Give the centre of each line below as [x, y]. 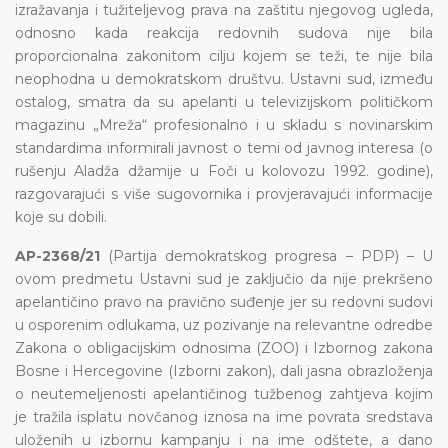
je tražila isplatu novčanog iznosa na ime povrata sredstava [224, 416]
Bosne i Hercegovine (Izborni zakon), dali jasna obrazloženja [224, 370]
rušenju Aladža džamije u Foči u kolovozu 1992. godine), [224, 170]
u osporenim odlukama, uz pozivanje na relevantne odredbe [224, 324]
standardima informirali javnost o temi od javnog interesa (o [224, 147]
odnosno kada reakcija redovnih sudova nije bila [224, 32]
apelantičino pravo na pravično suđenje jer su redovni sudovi [224, 301]
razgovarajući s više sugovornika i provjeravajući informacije [224, 193]
